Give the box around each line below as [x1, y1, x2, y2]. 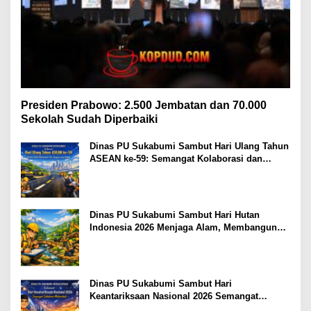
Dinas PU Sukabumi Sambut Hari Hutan [90, 209, 260, 220]
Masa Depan [90, 234, 142, 245]
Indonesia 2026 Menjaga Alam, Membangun [90, 221, 277, 233]
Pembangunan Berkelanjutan [90, 165, 214, 176]
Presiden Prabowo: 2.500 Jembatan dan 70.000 [21, 99, 267, 111]
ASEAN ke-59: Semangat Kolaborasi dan [90, 153, 262, 164]
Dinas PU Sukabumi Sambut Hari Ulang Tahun [90, 140, 289, 151]
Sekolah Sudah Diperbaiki [21, 112, 158, 125]
